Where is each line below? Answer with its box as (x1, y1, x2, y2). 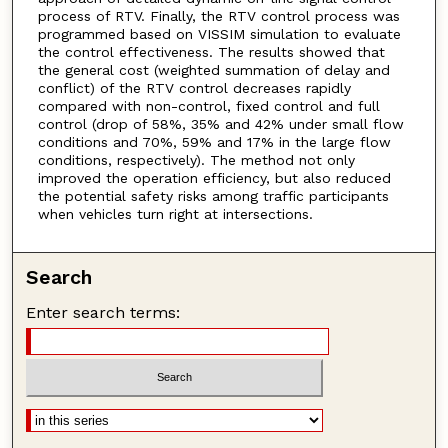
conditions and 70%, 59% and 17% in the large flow (37, 133, 391, 150)
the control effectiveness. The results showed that (37, 43, 385, 60)
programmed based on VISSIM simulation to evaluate (37, 25, 401, 42)
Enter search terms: (26, 302, 181, 322)
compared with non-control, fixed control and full (37, 97, 380, 114)
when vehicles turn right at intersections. (37, 205, 313, 222)
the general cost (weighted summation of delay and (37, 61, 390, 78)
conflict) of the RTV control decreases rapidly (37, 79, 351, 96)
